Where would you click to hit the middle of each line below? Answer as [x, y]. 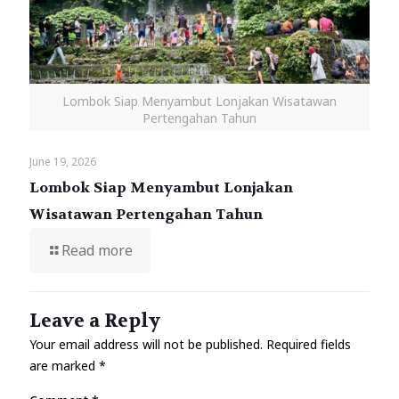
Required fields [309, 344]
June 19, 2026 [63, 161]
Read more [97, 250]
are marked [64, 365]
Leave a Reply [95, 321]
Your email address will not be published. [146, 344]
